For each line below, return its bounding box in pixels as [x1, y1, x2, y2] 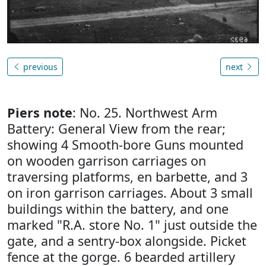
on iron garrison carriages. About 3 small [7, 183, 253, 201]
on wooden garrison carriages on [7, 151, 206, 169]
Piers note [7, 103, 72, 121]
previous [21, 61, 58, 72]
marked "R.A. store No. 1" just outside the [7, 216, 257, 233]
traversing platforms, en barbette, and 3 [7, 167, 248, 185]
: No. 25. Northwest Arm [72, 103, 217, 121]
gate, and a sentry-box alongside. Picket [7, 232, 246, 249]
